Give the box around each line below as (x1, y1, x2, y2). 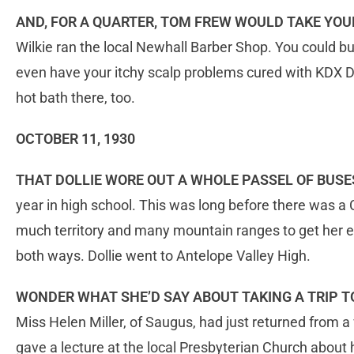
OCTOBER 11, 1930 (16, 130, 135, 148)
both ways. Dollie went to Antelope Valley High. (16, 247, 311, 265)
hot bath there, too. (16, 89, 135, 107)
